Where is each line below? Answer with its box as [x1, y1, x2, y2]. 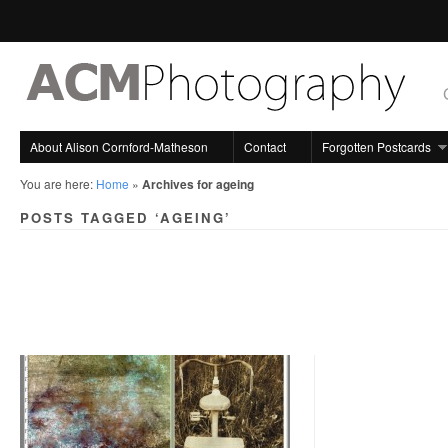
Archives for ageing [142, 175, 254, 193]
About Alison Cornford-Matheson [30, 138, 208, 155]
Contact [244, 138, 286, 155]
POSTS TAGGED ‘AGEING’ [20, 208, 231, 227]
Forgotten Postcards [322, 138, 431, 155]
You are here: [20, 175, 96, 192]
